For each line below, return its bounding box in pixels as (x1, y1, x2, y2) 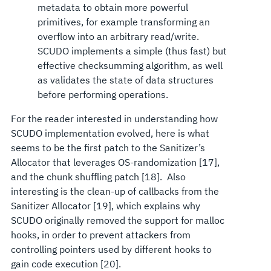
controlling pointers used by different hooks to (10, 243, 212, 255)
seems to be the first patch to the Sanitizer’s (10, 141, 205, 154)
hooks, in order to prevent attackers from (10, 228, 191, 241)
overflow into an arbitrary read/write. (37, 30, 201, 42)
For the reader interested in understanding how (10, 112, 218, 125)
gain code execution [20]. (10, 257, 121, 270)
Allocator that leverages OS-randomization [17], (10, 155, 220, 168)
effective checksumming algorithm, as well (37, 59, 223, 71)
